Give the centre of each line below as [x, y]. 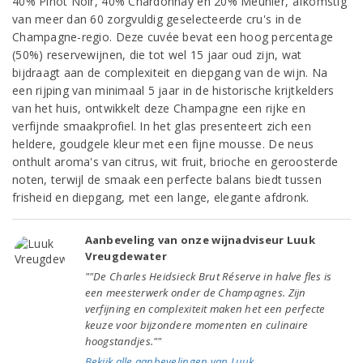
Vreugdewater [126, 256]
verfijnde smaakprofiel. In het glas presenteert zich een [162, 126]
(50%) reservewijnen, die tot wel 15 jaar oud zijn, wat [157, 55]
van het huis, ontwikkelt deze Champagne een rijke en [159, 108]
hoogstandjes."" [123, 341]
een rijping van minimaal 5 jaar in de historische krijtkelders [173, 90]
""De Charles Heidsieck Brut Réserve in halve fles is [208, 276]
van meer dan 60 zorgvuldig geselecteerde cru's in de [157, 19]
